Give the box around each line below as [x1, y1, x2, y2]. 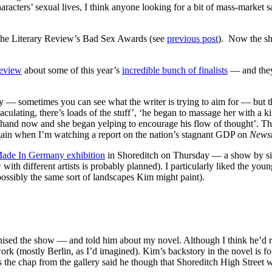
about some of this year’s [22, 64, 122, 75]
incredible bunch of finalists [122, 64, 228, 75]
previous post [167, 33, 218, 44]
